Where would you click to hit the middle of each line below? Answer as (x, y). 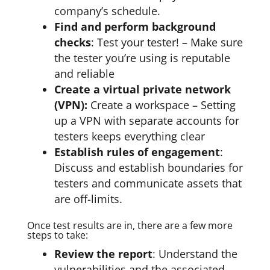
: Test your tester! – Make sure (167, 42)
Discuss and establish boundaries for (148, 168)
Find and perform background (135, 27)
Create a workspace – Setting (161, 105)
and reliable (84, 74)
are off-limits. (88, 199)
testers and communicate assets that (148, 183)
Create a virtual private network (142, 89)
